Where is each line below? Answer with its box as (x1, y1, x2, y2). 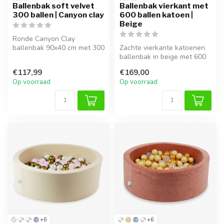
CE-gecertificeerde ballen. (12, 51, 95, 61)
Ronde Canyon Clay (12, 33, 75, 43)
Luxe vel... (12, 60, 43, 70)
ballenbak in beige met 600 (119, 51, 206, 61)
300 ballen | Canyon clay (12, 9, 104, 19)
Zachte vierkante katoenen (119, 42, 205, 52)
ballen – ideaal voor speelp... (119, 60, 210, 70)
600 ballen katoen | (119, 9, 193, 19)
